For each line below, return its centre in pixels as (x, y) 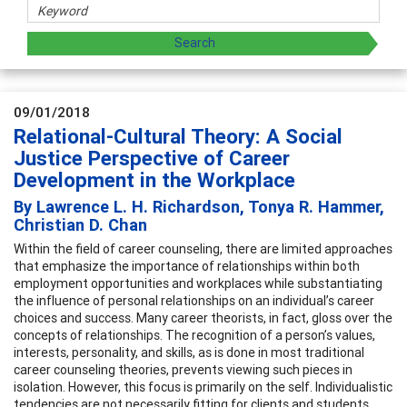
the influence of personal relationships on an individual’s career (194, 300)
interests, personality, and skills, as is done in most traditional (189, 352)
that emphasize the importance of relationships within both (187, 266)
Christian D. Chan (80, 224)
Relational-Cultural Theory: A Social (178, 136)
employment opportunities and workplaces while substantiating (198, 283)
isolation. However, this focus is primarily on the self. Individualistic (203, 387)
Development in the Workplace (154, 180)
